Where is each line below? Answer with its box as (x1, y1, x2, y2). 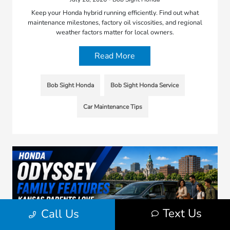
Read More (94, 50, 136, 62)
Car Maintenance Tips (83, 102, 143, 111)
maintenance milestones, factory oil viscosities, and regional (27, 17, 202, 27)
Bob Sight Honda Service (110, 81, 179, 89)
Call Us (41, 206, 79, 222)
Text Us (162, 205, 202, 221)
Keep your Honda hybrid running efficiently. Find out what (31, 8, 199, 17)
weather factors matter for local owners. (55, 27, 174, 37)
